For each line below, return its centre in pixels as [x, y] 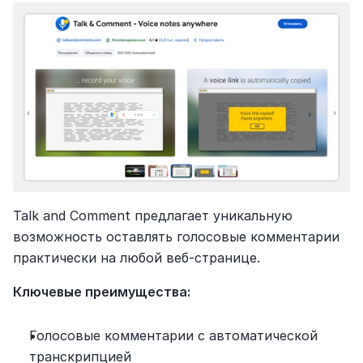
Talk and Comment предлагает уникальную [153, 215]
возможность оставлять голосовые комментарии [176, 236]
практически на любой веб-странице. [137, 257]
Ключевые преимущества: [102, 291]
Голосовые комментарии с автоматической [173, 335]
